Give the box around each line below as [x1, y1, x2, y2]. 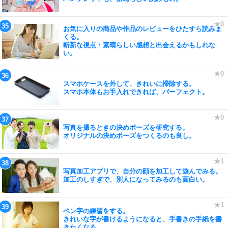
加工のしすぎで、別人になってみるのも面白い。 [63, 175, 209, 183]
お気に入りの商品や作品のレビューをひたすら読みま [63, 25, 222, 33]
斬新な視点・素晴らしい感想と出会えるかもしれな [63, 41, 215, 49]
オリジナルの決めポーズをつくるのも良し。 [63, 131, 195, 139]
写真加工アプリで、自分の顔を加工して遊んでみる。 [63, 167, 222, 175]
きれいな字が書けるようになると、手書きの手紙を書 [63, 215, 222, 223]
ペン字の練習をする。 [63, 207, 129, 215]
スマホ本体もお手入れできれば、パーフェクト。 [63, 88, 209, 96]
